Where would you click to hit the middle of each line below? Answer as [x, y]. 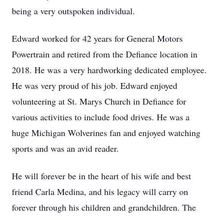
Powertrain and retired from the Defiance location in [105, 54]
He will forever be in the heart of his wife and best [101, 176]
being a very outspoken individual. [73, 11]
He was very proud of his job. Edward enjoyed [95, 85]
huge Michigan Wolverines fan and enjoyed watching [106, 133]
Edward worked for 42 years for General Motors [97, 38]
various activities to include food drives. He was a [101, 117]
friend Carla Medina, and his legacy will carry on [100, 192]
